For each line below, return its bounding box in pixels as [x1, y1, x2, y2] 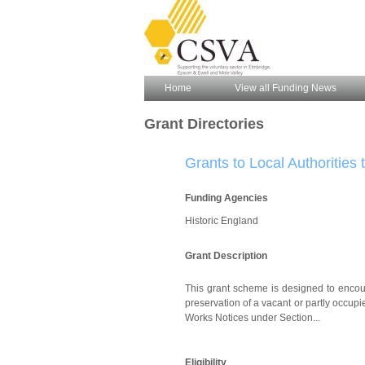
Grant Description [185, 250, 267, 262]
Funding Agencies [185, 192, 268, 204]
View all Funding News [235, 82, 336, 94]
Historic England [185, 215, 258, 226]
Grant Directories [144, 116, 264, 132]
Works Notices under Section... [185, 312, 320, 323]
